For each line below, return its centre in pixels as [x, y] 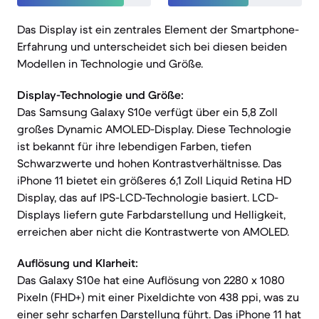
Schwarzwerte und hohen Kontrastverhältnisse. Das [150, 163]
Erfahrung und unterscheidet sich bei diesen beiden [152, 46]
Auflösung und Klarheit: [78, 263]
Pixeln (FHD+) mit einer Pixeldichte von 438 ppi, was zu [158, 297]
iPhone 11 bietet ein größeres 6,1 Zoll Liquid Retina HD [154, 180]
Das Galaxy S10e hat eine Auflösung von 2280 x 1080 [151, 280]
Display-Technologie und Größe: [100, 95]
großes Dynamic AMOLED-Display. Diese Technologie [154, 129]
